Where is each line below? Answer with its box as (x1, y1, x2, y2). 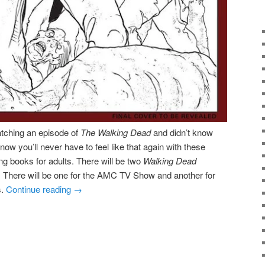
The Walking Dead (80, 126, 151, 139)
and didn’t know (151, 126, 213, 139)
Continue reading (6, 183, 73, 196)
